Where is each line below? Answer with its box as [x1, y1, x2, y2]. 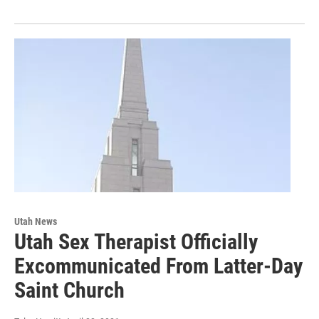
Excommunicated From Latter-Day [14, 253, 303, 279]
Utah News [14, 216, 57, 228]
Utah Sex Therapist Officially [14, 229, 258, 255]
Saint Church [14, 278, 125, 303]
